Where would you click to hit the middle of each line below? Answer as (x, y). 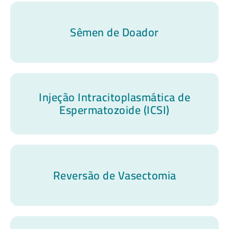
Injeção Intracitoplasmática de (114, 97)
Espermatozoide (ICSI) (114, 110)
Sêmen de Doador (114, 32)
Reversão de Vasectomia (114, 175)
